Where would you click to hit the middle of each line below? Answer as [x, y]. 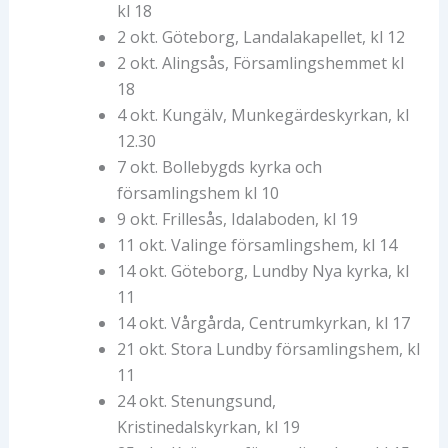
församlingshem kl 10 [197, 193]
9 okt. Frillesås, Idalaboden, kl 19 [237, 219]
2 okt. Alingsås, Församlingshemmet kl [260, 63]
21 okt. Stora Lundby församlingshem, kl [268, 349]
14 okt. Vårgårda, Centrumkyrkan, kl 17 [263, 323]
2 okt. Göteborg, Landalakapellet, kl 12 [260, 37]
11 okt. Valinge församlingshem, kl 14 [256, 245]
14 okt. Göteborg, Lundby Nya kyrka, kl [262, 271]
